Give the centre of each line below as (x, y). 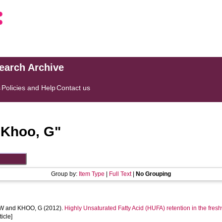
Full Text (120, 174)
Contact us (74, 88)
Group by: (65, 174)
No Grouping (153, 174)
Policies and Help (29, 88)
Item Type (92, 174)
